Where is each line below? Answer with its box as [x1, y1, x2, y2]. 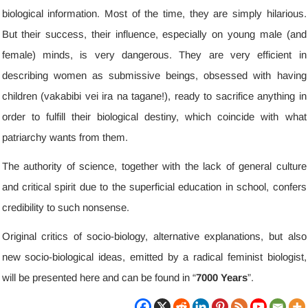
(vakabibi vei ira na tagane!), [36, 90, 175, 102]
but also [268, 230, 307, 242]
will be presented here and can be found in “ [1, 272, 196, 283]
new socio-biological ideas [1, 251, 122, 263]
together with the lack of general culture [121, 160, 307, 172]
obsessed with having [203, 69, 307, 81]
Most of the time [104, 8, 182, 19]
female [1, 49, 32, 60]
